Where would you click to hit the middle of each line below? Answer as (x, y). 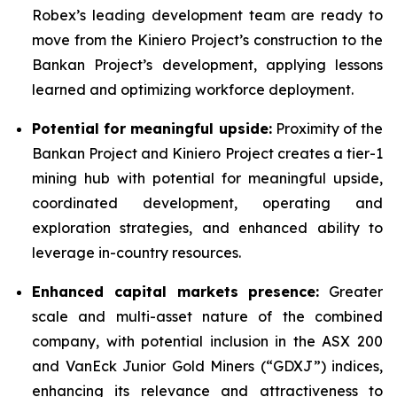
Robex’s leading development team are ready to (207, 15)
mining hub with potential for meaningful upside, (207, 178)
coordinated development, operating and (207, 203)
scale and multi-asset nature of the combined (207, 316)
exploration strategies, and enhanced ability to (207, 228)
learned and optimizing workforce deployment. (193, 90)
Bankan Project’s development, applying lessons (207, 65)
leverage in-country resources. (136, 253)
